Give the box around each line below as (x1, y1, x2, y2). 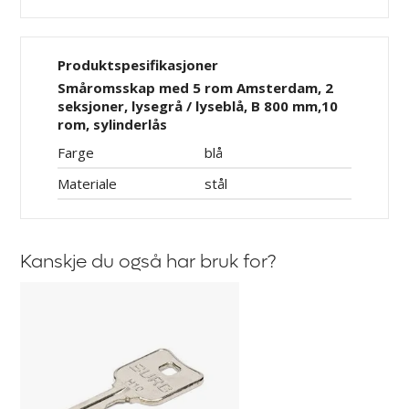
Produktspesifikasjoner (58, 55, 219, 74)
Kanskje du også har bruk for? (20, 249, 278, 274)
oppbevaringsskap (19, 324, 167, 347)
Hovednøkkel (19, 280, 121, 303)
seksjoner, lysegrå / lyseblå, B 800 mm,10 (58, 96, 339, 115)
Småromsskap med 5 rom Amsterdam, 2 (58, 78, 334, 97)
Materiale (58, 173, 118, 193)
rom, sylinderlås (58, 114, 168, 133)
